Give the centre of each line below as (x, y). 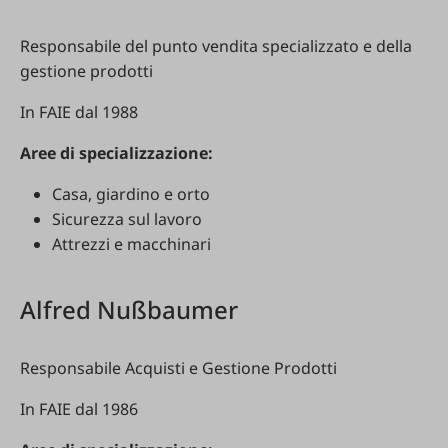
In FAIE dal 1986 (79, 409)
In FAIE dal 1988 (79, 112)
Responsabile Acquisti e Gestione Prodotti (178, 368)
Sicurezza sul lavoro (127, 219)
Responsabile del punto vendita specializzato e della (216, 46)
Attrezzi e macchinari (131, 244)
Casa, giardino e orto (131, 194)
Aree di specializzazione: (116, 153)
